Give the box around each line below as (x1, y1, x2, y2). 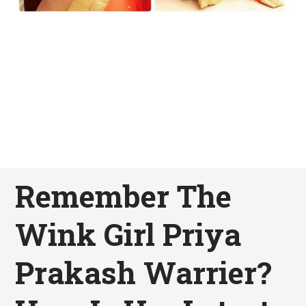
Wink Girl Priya (15, 214, 242, 255)
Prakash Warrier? (15, 253, 273, 293)
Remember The (15, 176, 232, 217)
